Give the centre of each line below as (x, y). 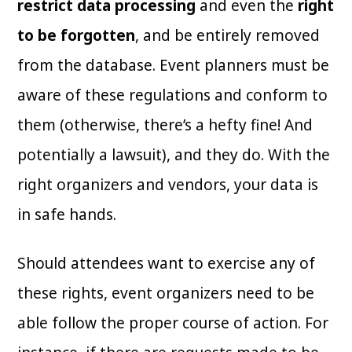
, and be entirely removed (228, 36)
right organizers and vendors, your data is (168, 185)
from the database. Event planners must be (174, 66)
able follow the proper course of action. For (173, 323)
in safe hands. (69, 215)
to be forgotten (77, 36)
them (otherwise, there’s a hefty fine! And (165, 125)
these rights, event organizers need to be (166, 293)
